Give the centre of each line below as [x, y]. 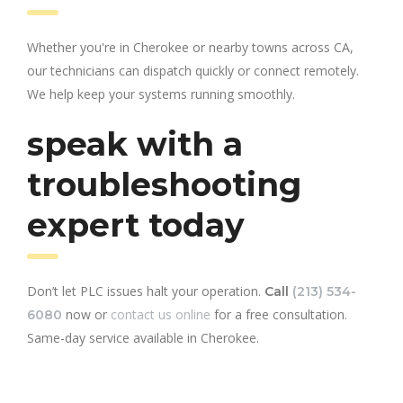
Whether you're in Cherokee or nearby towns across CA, [190, 47]
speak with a [135, 143]
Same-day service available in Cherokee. [143, 337]
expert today [136, 224]
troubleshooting [164, 184]
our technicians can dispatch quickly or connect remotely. [193, 70]
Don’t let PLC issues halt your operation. [146, 291]
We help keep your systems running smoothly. [161, 94]
